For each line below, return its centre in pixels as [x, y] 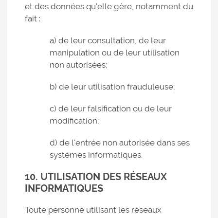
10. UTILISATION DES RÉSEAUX [96, 177]
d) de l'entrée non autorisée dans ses [120, 143]
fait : [33, 18]
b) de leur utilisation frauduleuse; [112, 87]
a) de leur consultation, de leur [108, 40]
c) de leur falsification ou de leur [111, 109]
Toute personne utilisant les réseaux [93, 210]
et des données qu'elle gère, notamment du [109, 6]
